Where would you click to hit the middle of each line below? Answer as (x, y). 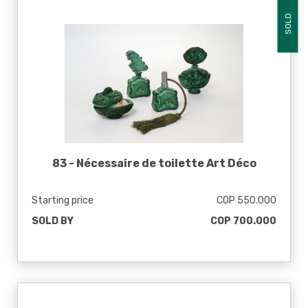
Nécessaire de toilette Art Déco (166, 163)
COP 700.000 (243, 221)
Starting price (63, 200)
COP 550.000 (246, 200)
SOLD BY (53, 221)
